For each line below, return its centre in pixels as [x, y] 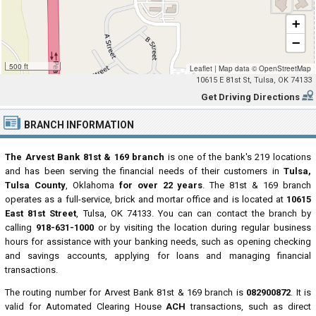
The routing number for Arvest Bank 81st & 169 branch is [126, 292]
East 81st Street [41, 213]
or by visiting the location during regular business [202, 227]
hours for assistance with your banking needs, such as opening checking [158, 242]
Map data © [237, 68]
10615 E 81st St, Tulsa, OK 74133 [254, 80]
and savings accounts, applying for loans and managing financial [158, 256]
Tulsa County [35, 185]
